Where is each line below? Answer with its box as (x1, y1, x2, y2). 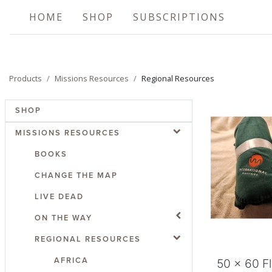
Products (9, 73, 42, 84)
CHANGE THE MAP (34, 170, 118, 180)
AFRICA (53, 255, 89, 265)
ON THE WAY (34, 212, 92, 223)
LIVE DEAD (34, 191, 84, 202)
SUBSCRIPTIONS (133, 10, 225, 24)
